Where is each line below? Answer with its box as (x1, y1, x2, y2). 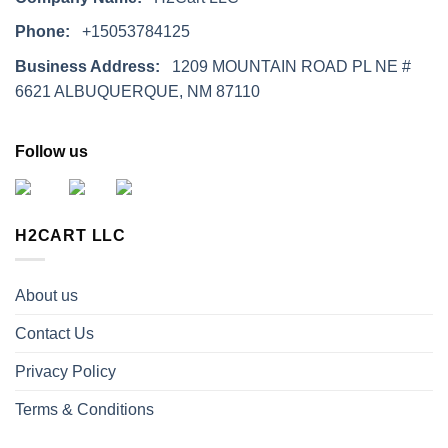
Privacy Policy (15, 363, 116, 381)
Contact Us (15, 325, 94, 343)
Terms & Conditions (15, 401, 154, 419)
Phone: (15, 23, 70, 41)
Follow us (15, 142, 88, 160)
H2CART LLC (15, 226, 126, 244)
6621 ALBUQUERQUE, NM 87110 (15, 83, 260, 100)
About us (15, 287, 78, 305)
